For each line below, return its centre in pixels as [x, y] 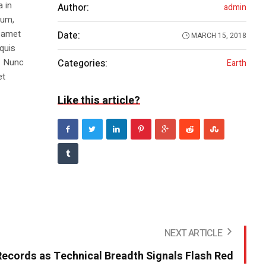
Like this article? [99, 101]
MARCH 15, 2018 [218, 36]
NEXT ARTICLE [194, 234]
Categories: [82, 64]
